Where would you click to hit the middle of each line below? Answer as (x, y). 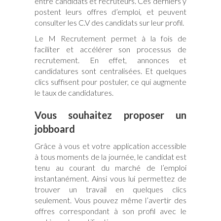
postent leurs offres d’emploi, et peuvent (110, 11)
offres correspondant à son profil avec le (110, 211)
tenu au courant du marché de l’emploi (110, 167)
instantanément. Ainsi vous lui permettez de (110, 178)
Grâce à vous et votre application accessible (110, 146)
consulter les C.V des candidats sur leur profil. (109, 22)
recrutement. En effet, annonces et (110, 60)
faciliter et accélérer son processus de (110, 49)
